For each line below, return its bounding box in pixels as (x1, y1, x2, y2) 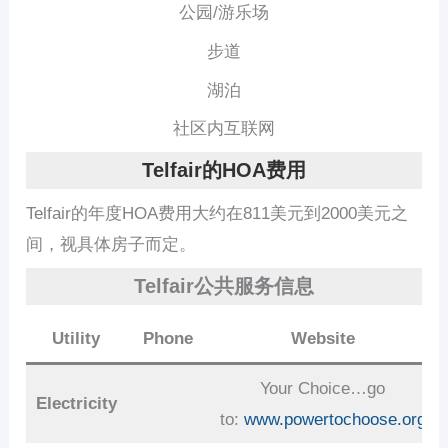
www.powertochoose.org (243, 409, 426, 429)
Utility (52, 328, 101, 348)
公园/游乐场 (179, 3, 269, 23)
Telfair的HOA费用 (142, 158, 306, 181)
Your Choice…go (260, 378, 386, 398)
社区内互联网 (173, 119, 275, 139)
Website (290, 328, 355, 348)
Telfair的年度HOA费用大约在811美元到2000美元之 (26, 203, 409, 223)
